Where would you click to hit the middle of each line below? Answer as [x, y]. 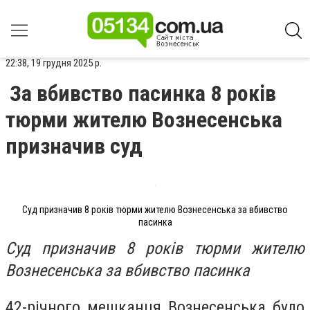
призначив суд [74, 146]
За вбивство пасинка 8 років [143, 93]
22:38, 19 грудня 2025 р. [54, 63]
